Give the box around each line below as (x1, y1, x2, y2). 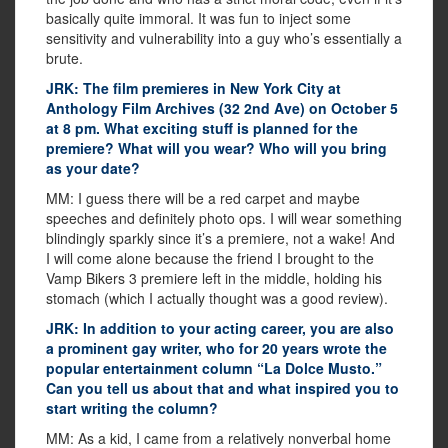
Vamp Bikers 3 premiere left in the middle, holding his (46, 268, 382, 289)
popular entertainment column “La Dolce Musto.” (46, 358, 382, 379)
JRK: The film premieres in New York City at (46, 78, 341, 99)
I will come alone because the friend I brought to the (46, 248, 374, 269)
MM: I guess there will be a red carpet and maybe (46, 188, 360, 209)
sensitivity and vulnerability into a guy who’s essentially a (46, 28, 402, 49)
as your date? (46, 158, 140, 179)
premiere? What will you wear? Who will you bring (46, 138, 387, 159)
